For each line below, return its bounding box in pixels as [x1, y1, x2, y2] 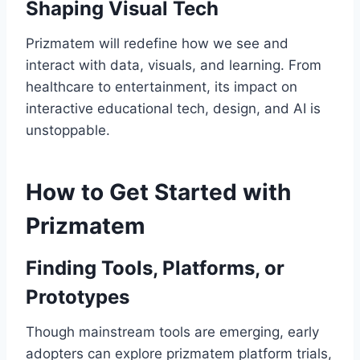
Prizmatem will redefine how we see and [26, 35, 288, 52]
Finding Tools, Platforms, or [26, 256, 284, 280]
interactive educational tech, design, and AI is [26, 100, 321, 117]
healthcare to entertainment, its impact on [26, 79, 297, 96]
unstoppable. [26, 122, 110, 139]
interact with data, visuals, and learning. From [26, 57, 321, 74]
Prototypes [26, 285, 129, 309]
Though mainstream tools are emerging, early [26, 324, 319, 341]
